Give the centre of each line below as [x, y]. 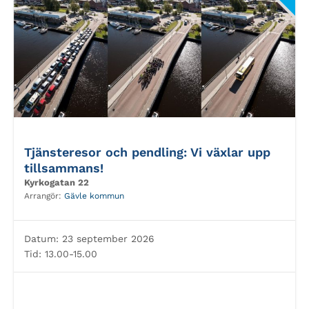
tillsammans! [64, 168]
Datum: [41, 239]
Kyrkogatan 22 [57, 182]
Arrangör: [44, 196]
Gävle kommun [94, 196]
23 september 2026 [107, 239]
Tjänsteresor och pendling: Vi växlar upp [147, 152]
